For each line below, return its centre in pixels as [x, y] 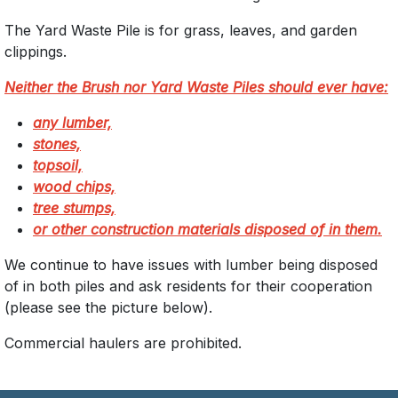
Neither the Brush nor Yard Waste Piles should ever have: [196, 88]
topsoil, [58, 166]
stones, [57, 144]
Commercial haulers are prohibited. [123, 343]
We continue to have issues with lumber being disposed [191, 265]
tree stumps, [74, 208]
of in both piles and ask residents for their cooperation [188, 287]
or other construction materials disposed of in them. [207, 230]
